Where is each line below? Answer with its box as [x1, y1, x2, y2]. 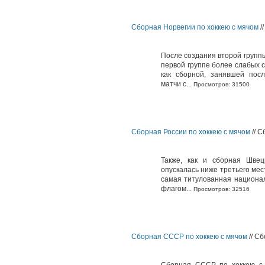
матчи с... [161, 80, 192, 88]
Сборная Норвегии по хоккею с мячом [131, 23, 258, 31]
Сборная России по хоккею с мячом [131, 128, 250, 136]
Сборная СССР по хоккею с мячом [131, 232, 247, 241]
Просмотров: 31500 [192, 81, 250, 88]
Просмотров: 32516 [192, 186, 250, 192]
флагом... [161, 185, 192, 193]
